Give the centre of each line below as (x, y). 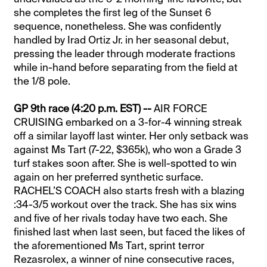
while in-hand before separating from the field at (126, 68)
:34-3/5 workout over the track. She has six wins (125, 205)
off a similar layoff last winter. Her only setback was (131, 136)
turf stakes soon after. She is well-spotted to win (125, 164)
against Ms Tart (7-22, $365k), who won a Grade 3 (128, 150)
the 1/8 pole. (42, 81)
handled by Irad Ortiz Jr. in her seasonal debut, (122, 40)
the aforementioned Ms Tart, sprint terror (109, 246)
